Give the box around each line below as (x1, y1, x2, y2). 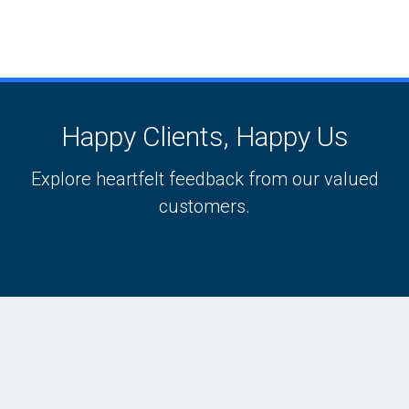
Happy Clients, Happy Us (60, 121, 349, 153)
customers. (159, 195, 250, 218)
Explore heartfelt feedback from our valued (30, 168, 379, 191)
